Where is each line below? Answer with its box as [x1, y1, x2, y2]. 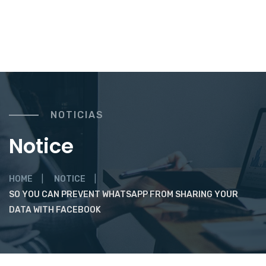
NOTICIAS [50, 109, 104, 121]
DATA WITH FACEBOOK [9, 205, 101, 215]
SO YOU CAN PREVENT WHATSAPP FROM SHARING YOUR [9, 189, 238, 199]
